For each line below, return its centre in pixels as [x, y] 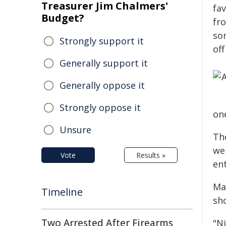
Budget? [63, 18]
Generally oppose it [102, 85]
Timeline [62, 192]
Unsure [75, 130]
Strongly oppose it [100, 107]
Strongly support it [102, 41]
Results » [151, 155]
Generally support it [104, 63]
